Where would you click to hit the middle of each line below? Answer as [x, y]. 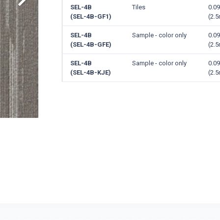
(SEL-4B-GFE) [91, 45]
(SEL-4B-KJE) [91, 73]
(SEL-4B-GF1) [91, 17]
